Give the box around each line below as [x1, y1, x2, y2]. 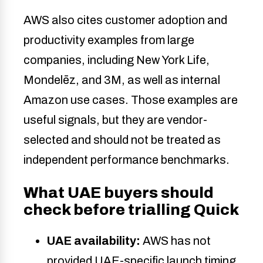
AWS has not [140, 234, 211, 248]
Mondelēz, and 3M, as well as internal [23, 73, 220, 86]
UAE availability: [47, 234, 140, 248]
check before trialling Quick [23, 201, 239, 218]
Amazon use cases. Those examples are [23, 93, 238, 106]
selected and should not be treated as [23, 133, 221, 146]
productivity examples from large [23, 33, 194, 46]
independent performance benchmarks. [23, 153, 230, 166]
